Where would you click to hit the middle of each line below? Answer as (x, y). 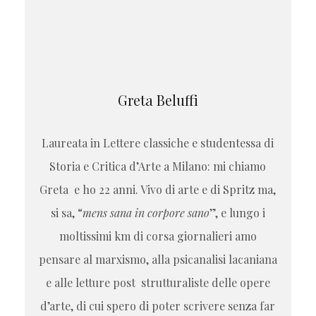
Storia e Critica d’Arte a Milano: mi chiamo (158, 166)
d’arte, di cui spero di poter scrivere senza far (158, 306)
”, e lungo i (237, 213)
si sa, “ (66, 213)
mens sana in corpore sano (146, 213)
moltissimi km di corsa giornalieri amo (158, 236)
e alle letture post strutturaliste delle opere (158, 283)
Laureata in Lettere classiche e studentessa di (158, 143)
